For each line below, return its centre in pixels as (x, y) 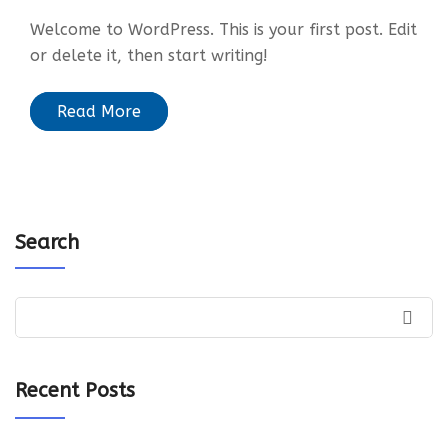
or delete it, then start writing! (149, 55)
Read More (99, 111)
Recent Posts (75, 390)
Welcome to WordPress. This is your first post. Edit (223, 29)
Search (47, 242)
